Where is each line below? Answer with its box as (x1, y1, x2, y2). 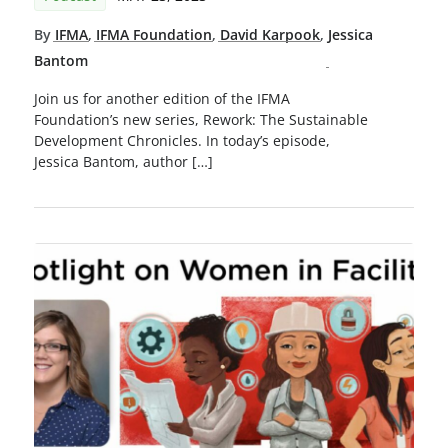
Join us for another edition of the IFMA (33, 89, 290, 109)
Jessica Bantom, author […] (33, 152, 213, 172)
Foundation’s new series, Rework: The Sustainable (33, 110, 368, 130)
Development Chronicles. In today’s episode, (33, 131, 330, 151)
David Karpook (219, 24, 320, 44)
